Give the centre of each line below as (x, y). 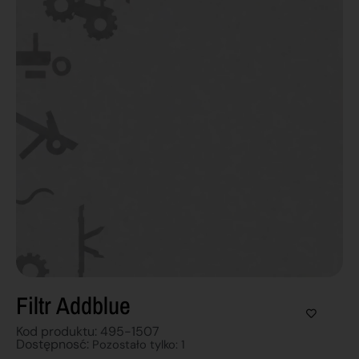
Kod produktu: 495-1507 (88, 331)
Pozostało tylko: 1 (139, 344)
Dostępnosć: (54, 344)
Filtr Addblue (73, 305)
